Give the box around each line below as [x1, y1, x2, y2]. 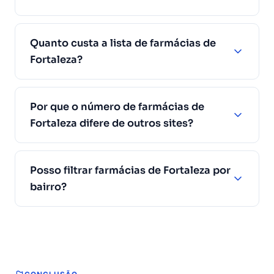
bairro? [30, 180, 67, 194]
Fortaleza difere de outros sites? [30, 117, 193, 130]
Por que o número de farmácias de [30, 100, 204, 114]
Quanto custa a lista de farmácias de [30, 37, 216, 50]
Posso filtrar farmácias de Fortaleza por [30, 164, 231, 177]
